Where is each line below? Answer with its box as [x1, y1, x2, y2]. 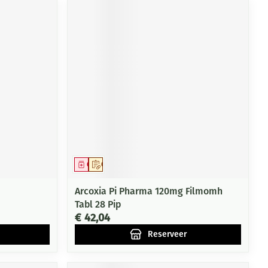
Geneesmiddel [87, 160, 135, 169]
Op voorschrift [101, 160, 149, 169]
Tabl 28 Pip [75, 198, 121, 210]
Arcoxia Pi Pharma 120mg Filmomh [75, 185, 223, 197]
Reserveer [147, 229, 187, 239]
